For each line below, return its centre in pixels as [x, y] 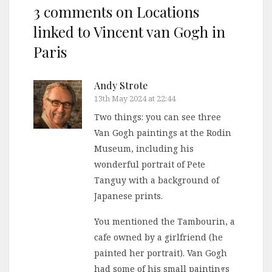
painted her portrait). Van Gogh [161, 253]
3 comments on [83, 12]
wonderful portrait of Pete [150, 165]
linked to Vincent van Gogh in [129, 32]
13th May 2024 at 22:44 [135, 99]
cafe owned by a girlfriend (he [158, 237]
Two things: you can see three [158, 117]
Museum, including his [144, 149]
